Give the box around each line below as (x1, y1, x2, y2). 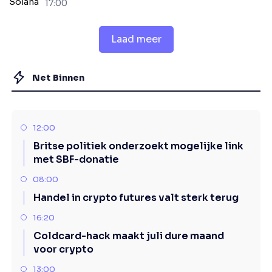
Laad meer (110, 33, 161, 46)
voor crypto (33, 243, 93, 256)
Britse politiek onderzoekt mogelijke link (33, 140, 243, 152)
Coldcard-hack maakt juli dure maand (33, 229, 224, 242)
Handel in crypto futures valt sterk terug (33, 191, 239, 204)
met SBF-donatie (33, 153, 119, 166)
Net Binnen (32, 72, 85, 83)
